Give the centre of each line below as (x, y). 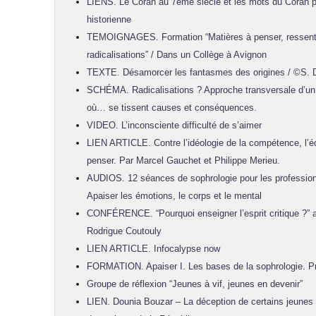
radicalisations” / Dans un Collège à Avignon (177, 55)
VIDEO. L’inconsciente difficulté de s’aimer (174, 125)
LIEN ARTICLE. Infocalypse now (153, 249)
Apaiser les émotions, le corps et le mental (174, 196)
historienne (109, 19)
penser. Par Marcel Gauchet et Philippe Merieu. (183, 160)
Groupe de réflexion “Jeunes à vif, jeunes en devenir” (195, 284)
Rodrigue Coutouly (124, 231)
